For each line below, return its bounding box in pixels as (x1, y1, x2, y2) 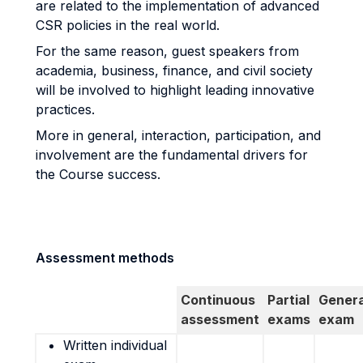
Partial (267, 292, 310, 308)
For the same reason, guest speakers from (36, 43, 299, 59)
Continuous (181, 292, 255, 308)
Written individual (63, 337, 167, 353)
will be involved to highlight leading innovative (36, 82, 314, 98)
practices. (36, 101, 95, 117)
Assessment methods (36, 250, 174, 266)
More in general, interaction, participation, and (36, 127, 321, 143)
